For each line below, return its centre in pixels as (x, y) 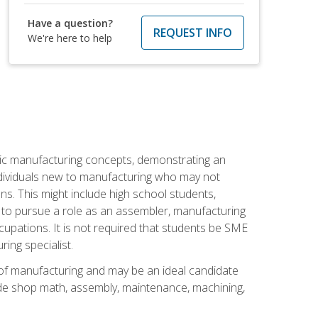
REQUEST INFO (192, 32)
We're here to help (70, 38)
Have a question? (71, 23)
